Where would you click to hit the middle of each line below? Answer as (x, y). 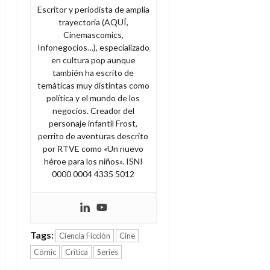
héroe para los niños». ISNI (93, 161)
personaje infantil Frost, (93, 123)
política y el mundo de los (93, 98)
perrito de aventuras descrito (93, 136)
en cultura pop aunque (93, 60)
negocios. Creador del (93, 111)
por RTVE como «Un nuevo (93, 149)
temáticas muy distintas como (93, 85)
